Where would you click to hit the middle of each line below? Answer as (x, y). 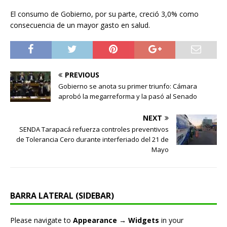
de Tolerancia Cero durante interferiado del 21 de (92, 140)
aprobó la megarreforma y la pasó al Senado (128, 97)
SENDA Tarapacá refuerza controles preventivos (94, 129)
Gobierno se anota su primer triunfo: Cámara (128, 86)
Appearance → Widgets (116, 220)
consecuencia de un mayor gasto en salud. (80, 25)
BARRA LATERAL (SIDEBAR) (62, 196)
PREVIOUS (82, 75)
